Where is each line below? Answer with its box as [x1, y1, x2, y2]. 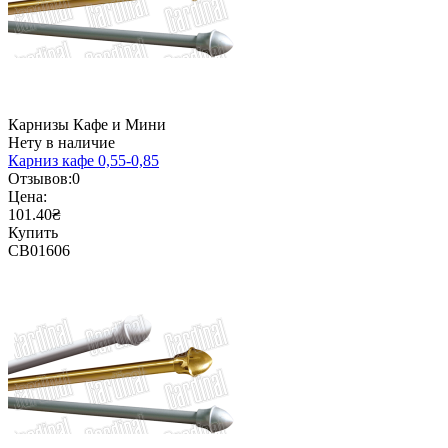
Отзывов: [8, 170, 72, 188]
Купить [8, 224, 58, 242]
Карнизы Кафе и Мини [8, 116, 166, 134]
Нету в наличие [8, 134, 115, 152]
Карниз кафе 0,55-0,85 [8, 152, 159, 170]
